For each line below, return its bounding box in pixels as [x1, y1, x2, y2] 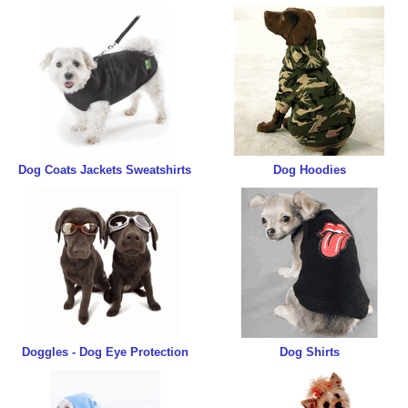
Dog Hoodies [272, 163, 346, 177]
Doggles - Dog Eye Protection [21, 345, 189, 359]
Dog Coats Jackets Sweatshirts [18, 163, 191, 177]
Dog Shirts [279, 345, 340, 359]
